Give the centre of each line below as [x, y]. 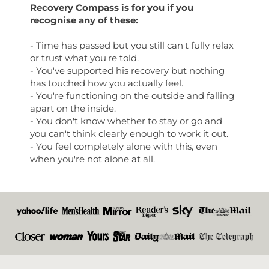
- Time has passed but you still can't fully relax [132, 45]
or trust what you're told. [84, 58]
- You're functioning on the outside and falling [132, 96]
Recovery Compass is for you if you [112, 8]
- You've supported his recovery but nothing [127, 71]
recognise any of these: [84, 20]
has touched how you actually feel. [107, 83]
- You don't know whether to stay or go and [126, 121]
